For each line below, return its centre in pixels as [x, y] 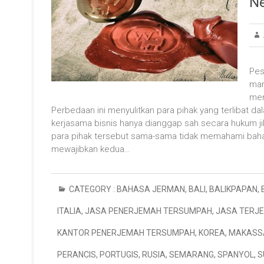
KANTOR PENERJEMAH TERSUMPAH [126, 233]
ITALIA [69, 211]
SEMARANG [192, 255]
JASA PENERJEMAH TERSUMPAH [148, 211]
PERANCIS [77, 255]
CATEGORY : [92, 189]
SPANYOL [236, 255]
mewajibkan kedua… [91, 149]
